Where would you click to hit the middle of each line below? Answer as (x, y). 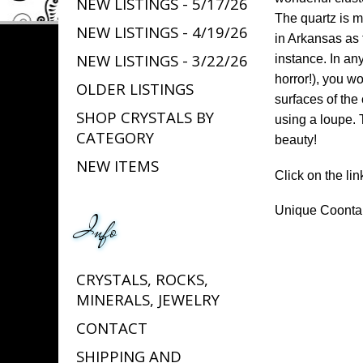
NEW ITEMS (117, 165)
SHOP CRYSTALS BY (145, 117)
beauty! (295, 140)
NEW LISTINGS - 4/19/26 (162, 32)
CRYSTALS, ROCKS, (142, 279)
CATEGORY (115, 137)
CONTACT (111, 327)
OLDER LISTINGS (135, 88)
